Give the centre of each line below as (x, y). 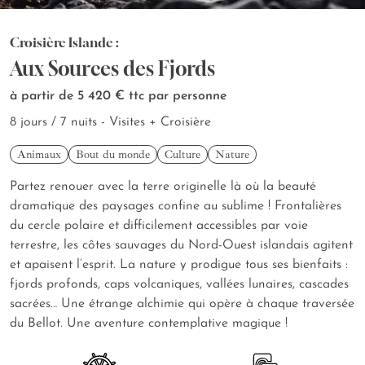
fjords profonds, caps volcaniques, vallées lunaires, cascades (179, 285)
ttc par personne (178, 97)
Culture (182, 155)
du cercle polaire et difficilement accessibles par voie (159, 226)
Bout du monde (113, 155)
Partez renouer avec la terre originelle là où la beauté (163, 187)
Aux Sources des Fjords (112, 69)
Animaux (39, 155)
